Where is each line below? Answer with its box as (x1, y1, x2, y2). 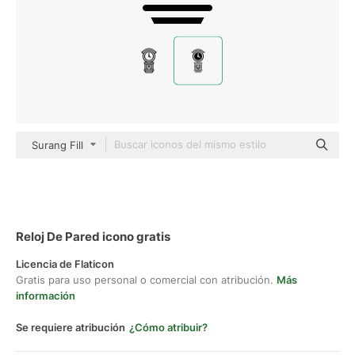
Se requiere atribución (16, 321, 125, 334)
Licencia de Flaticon (16, 258, 114, 270)
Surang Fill (32, 139, 83, 151)
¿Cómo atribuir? (129, 321, 208, 334)
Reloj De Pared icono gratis (16, 229, 170, 244)
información (16, 289, 75, 302)
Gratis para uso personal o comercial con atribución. (16, 273, 277, 286)
